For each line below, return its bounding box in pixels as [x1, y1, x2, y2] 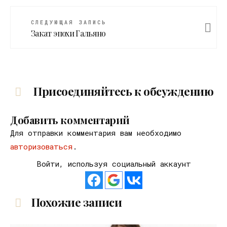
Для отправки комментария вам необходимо [10, 127, 181, 138]
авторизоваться [10, 141, 72, 152]
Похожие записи [31, 194, 122, 210]
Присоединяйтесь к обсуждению [31, 83, 214, 99]
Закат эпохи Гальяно [31, 27, 106, 39]
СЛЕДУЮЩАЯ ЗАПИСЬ [31, 19, 106, 26]
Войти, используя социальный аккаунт [36, 158, 191, 169]
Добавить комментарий [10, 112, 130, 127]
